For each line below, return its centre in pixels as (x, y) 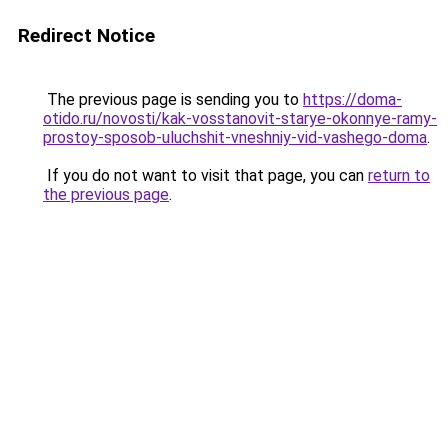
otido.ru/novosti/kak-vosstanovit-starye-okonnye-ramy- (240, 118)
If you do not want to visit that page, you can (205, 175)
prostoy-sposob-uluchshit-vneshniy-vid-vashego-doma (235, 137)
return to (399, 175)
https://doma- (352, 99)
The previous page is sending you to (173, 99)
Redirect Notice (86, 35)
